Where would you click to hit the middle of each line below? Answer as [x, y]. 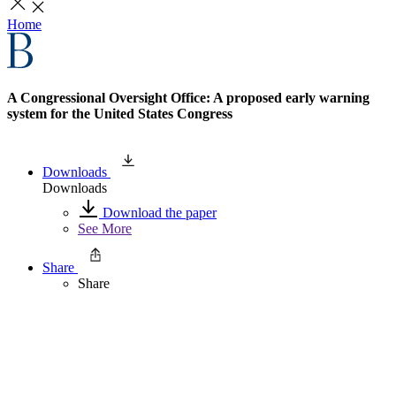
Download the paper [158, 212]
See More [105, 228]
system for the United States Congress [120, 114]
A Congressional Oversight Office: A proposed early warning [188, 98]
